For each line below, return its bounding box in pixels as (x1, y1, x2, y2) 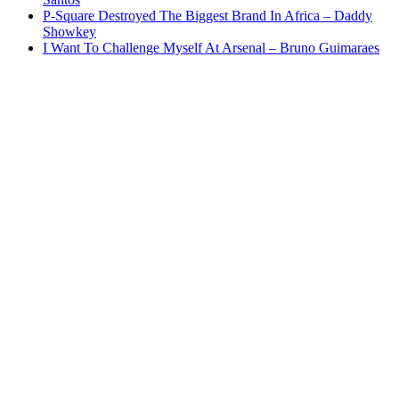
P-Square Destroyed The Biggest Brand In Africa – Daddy (43, 8, 372, 24)
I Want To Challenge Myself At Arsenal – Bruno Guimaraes (43, 40, 379, 56)
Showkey (43, 24, 96, 40)
